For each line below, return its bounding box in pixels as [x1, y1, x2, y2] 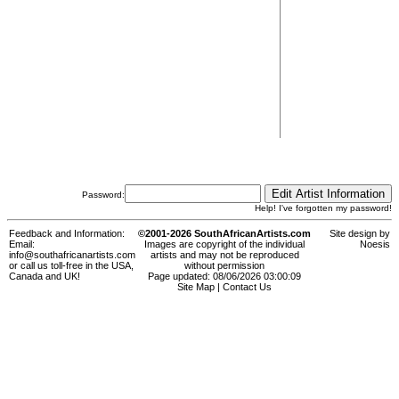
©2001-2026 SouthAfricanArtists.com [138, 228, 311, 240]
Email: [9, 239, 35, 250]
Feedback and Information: [9, 228, 125, 240]
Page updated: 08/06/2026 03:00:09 [148, 271, 301, 282]
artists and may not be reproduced [150, 249, 299, 261]
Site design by [330, 228, 390, 240]
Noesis [360, 239, 390, 250]
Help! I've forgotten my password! [255, 203, 392, 213]
